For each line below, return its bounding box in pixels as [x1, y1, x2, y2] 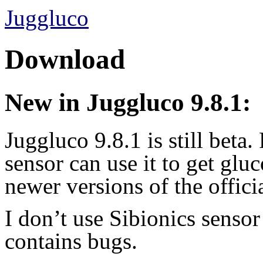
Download [5, 44, 125, 75]
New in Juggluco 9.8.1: [5, 88, 251, 116]
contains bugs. [5, 228, 137, 254]
